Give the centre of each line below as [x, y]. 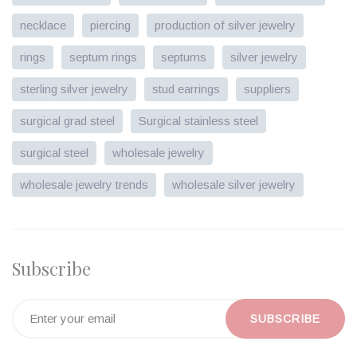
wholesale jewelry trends [84, 184]
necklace [43, 25]
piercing [110, 25]
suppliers [267, 88]
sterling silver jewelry [74, 88]
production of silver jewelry [225, 25]
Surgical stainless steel [198, 120]
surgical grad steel [67, 120]
